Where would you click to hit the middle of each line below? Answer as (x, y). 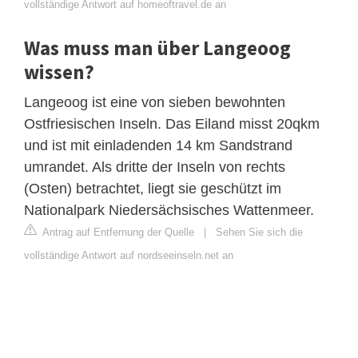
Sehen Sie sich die (259, 232)
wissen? (59, 72)
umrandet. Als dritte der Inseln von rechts (155, 167)
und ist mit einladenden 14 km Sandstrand (158, 145)
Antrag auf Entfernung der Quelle (117, 232)
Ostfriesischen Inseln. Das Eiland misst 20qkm (172, 123)
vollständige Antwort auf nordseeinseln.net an (129, 255)
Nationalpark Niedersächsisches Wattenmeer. (169, 210)
